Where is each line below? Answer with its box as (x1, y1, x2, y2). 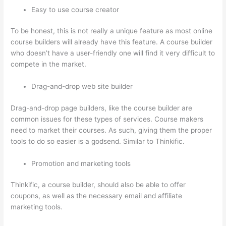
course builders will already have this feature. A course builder (11, 38, 213, 46)
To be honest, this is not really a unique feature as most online (11, 27, 213, 35)
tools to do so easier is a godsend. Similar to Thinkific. (11, 137, 185, 145)
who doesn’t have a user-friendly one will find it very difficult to (11, 49, 215, 58)
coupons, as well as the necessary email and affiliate (11, 192, 183, 200)
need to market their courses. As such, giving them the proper (11, 126, 212, 134)
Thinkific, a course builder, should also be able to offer (11, 181, 186, 189)
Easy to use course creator (31, 5, 120, 14)
